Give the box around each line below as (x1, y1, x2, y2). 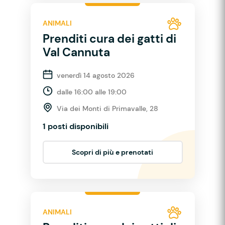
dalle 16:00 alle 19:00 (56, 87, 127, 96)
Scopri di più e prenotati (72, 147, 153, 157)
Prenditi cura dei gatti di (42, 31, 176, 46)
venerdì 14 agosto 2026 (56, 70, 135, 80)
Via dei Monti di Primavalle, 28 (56, 103, 158, 113)
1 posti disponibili (42, 121, 108, 132)
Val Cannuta (42, 44, 110, 60)
